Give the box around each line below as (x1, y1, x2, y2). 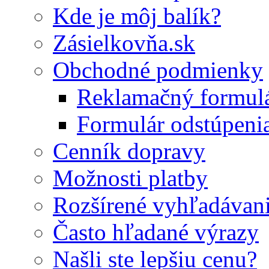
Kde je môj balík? (53, 3, 221, 29)
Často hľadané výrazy (53, 219, 259, 245)
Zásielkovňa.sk (53, 30, 195, 56)
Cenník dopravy (53, 138, 205, 164)
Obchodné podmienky (53, 57, 263, 83)
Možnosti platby (53, 165, 208, 191)
